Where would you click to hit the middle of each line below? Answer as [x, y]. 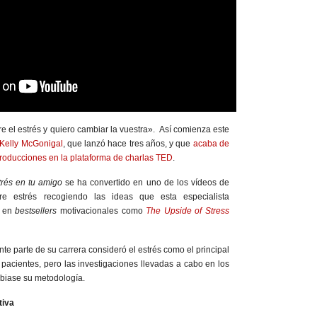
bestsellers [36, 211]
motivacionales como [102, 211]
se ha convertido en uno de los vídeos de [145, 183]
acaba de [211, 144]
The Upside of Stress [188, 211]
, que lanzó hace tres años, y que [128, 144]
